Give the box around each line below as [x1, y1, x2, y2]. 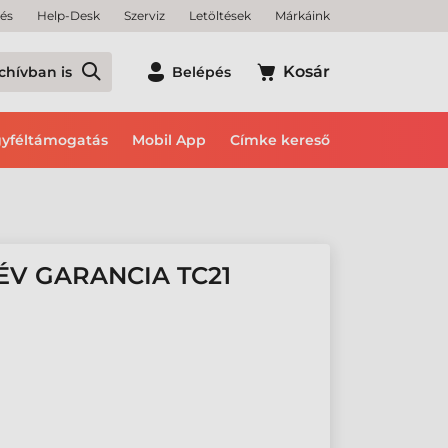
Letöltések [189, 8, 251, 23]
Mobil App [132, 131, 206, 149]
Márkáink [275, 8, 330, 23]
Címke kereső [230, 131, 330, 149]
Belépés [172, 63, 231, 81]
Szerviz [124, 8, 165, 23]
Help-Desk [37, 8, 100, 23]
